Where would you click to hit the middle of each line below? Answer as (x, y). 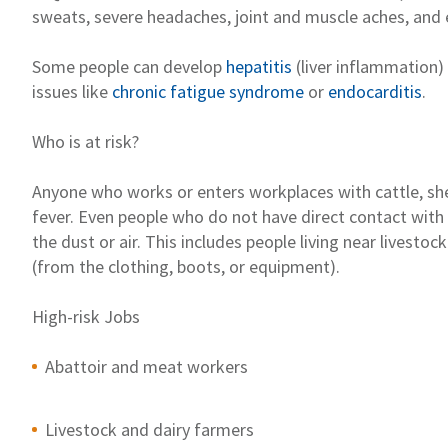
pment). (310, 266)
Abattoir (76, 366)
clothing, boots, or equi (192, 266)
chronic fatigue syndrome (208, 91)
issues (57, 91)
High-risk (68, 316)
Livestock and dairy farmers (149, 429)
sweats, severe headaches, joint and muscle (197, 16)
